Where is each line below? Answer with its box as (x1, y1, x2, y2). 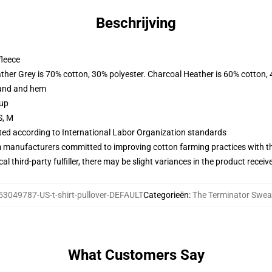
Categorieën (143, 190, 189, 200)
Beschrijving (96, 15, 176, 32)
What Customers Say (67, 246, 205, 263)
